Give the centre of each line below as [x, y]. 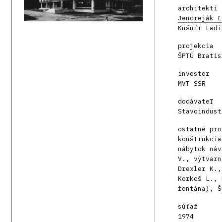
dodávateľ [196, 102]
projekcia [196, 46]
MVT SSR [192, 84]
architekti [198, 8]
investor [194, 74]
